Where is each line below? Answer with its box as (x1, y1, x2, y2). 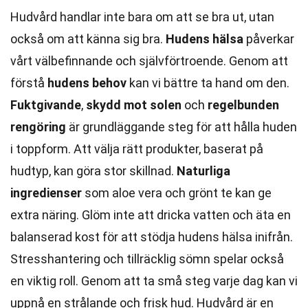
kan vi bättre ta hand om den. (126, 76, 289, 90)
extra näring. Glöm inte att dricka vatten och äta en (10, 208, 291, 222)
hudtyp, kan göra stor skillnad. (10, 164, 177, 178)
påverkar (243, 32, 294, 46)
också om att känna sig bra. (10, 32, 166, 46)
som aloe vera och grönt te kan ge (82, 186, 272, 200)
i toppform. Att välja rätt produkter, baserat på (10, 142, 263, 156)
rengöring (10, 120, 66, 134)
